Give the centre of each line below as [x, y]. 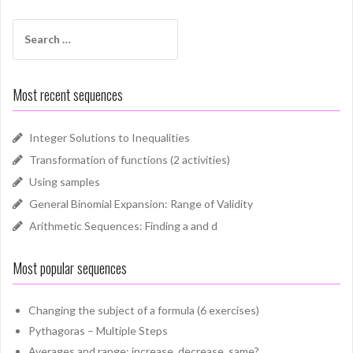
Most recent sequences [68, 94]
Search [30, 26]
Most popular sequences [70, 268]
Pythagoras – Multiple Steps [98, 330]
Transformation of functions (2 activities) [130, 159]
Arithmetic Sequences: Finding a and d [123, 225]
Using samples [65, 181]
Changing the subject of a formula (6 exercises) [144, 310]
